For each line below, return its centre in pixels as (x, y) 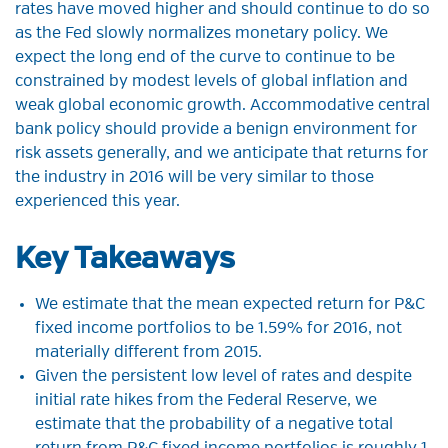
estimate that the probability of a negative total (214, 425)
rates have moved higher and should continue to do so (222, 10)
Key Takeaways (125, 260)
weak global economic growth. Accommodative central (222, 106)
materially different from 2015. (148, 353)
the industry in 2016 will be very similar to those (194, 178)
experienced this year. (97, 202)
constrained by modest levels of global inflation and (211, 82)
